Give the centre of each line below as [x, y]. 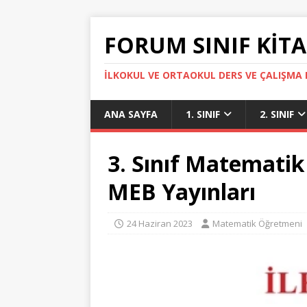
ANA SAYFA [131, 114]
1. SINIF [203, 114]
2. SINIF [277, 114]
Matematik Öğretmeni [257, 223]
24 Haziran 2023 [160, 223]
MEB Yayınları [182, 192]
